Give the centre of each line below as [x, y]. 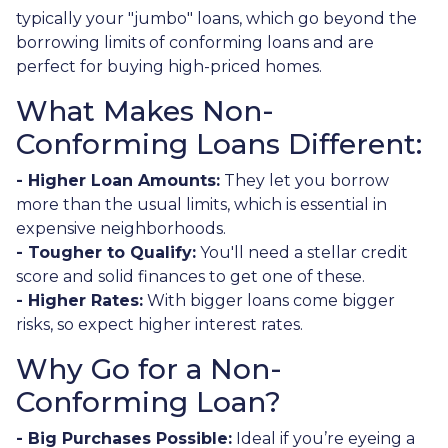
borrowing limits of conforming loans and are [195, 42]
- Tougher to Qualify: [106, 252]
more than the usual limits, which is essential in [201, 204]
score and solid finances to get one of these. [190, 276]
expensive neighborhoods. [121, 228]
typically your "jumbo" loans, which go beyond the [216, 18]
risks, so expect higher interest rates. [159, 324]
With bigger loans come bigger [269, 300]
